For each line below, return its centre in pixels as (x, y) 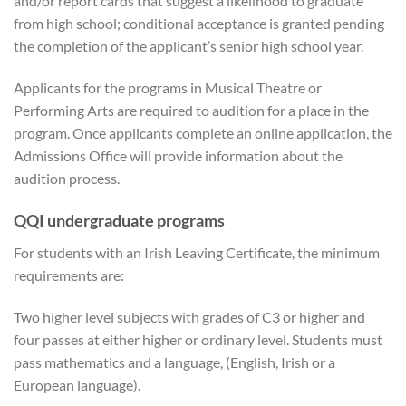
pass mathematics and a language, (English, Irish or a (174, 362)
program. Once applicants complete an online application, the (203, 132)
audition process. (67, 178)
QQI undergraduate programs (119, 221)
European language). (77, 385)
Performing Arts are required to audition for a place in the (191, 110)
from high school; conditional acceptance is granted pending (199, 23)
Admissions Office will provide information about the (178, 155)
